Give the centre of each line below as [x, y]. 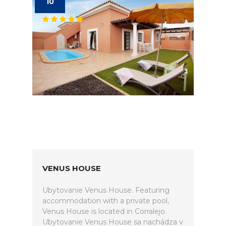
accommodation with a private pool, [106, 201]
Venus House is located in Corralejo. [104, 211]
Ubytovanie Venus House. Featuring [106, 190]
